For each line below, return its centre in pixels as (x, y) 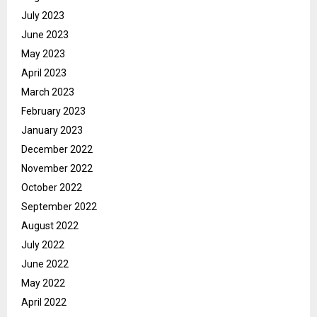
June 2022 (45, 264)
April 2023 (44, 73)
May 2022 (43, 283)
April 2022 (44, 302)
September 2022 (59, 207)
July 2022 (43, 245)
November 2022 (57, 169)
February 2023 (53, 111)
